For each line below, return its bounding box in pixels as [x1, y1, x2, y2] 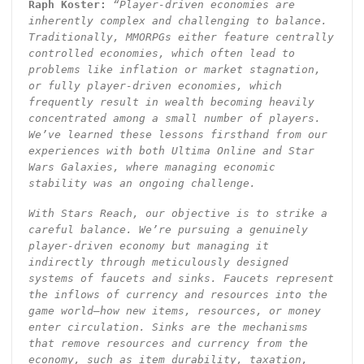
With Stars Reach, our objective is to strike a [28, 207, 327, 220]
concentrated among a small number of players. [28, 112, 321, 125]
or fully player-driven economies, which [28, 80, 282, 93]
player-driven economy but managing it [28, 240, 269, 253]
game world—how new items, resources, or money [28, 305, 321, 318]
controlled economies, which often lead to [28, 47, 295, 60]
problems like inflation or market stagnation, [28, 63, 321, 76]
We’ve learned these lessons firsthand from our [28, 128, 327, 141]
